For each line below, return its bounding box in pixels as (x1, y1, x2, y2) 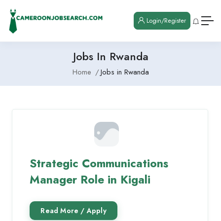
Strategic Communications (30, 154, 169, 172)
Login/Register (145, 16, 186, 25)
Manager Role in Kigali (30, 171, 151, 188)
